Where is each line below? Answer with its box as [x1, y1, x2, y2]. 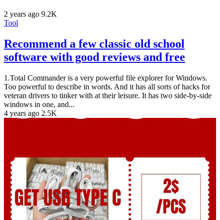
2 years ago [4, 10, 39, 19]
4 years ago [4, 109, 39, 118]
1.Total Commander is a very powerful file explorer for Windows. [4, 74, 207, 82]
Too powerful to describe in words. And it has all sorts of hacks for [4, 82, 210, 91]
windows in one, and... [4, 100, 75, 109]
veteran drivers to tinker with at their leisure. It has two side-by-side [4, 91, 212, 100]
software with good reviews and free [4, 51, 185, 64]
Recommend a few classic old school [4, 37, 185, 51]
